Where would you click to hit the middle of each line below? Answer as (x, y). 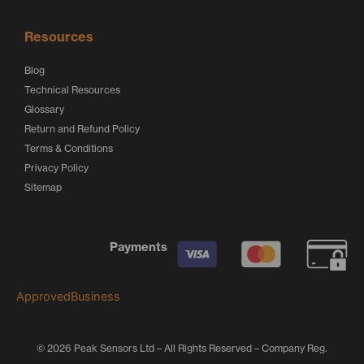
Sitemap (43, 187)
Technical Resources (72, 90)
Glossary (44, 109)
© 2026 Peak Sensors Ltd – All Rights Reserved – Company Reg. (182, 348)
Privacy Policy (56, 168)
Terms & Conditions (69, 148)
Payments (139, 246)
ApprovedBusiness (68, 297)
